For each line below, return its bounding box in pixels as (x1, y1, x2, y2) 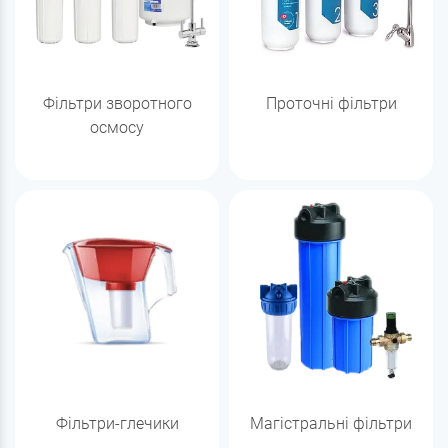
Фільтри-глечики (55, 413, 179, 433)
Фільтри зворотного (42, 93, 192, 113)
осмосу (90, 117, 144, 137)
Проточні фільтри (265, 93, 397, 113)
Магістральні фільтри (250, 413, 412, 433)
